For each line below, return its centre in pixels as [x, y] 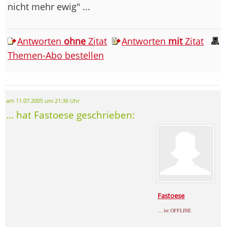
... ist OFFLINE [175, 211]
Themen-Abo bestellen [56, 55]
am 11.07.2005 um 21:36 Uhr [43, 101]
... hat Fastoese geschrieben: [70, 115]
